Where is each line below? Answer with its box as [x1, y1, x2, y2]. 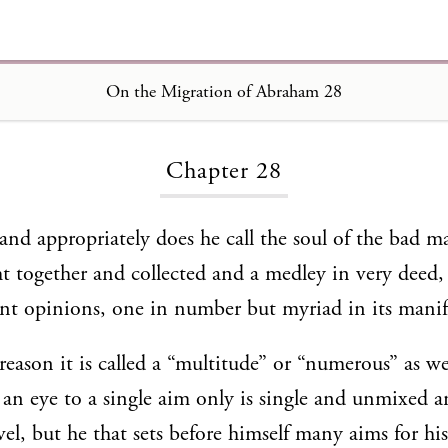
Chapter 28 [166, 156, 282, 187]
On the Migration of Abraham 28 [106, 79, 342, 103]
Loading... [191, 100, 257, 119]
